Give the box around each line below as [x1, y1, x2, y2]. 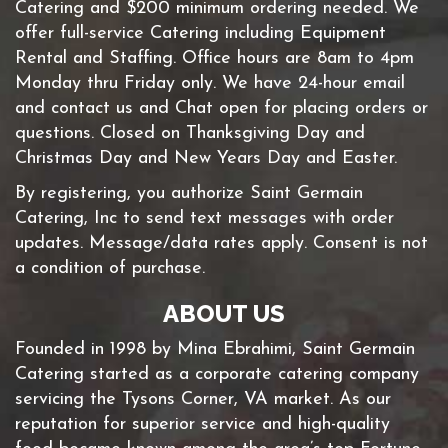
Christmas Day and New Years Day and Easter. [15, 149, 397, 168]
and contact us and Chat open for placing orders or [15, 99, 428, 118]
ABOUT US [163, 299, 285, 328]
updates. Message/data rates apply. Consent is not [15, 234, 428, 253]
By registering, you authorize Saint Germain [15, 184, 363, 203]
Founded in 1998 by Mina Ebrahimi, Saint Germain [15, 340, 415, 359]
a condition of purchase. [15, 259, 205, 278]
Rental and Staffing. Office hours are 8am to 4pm [15, 49, 414, 68]
